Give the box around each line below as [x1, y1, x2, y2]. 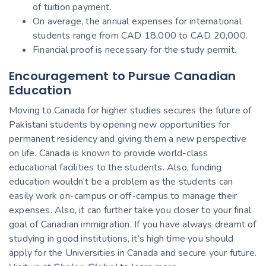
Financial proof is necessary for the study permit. [33, 43, 236, 56]
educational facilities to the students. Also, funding [9, 160, 222, 174]
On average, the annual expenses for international [33, 14, 242, 28]
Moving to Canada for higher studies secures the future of [9, 103, 252, 117]
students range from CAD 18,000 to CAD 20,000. [33, 28, 248, 42]
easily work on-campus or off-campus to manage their [9, 189, 237, 202]
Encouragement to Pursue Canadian [9, 67, 236, 84]
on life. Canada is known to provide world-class [9, 146, 208, 160]
